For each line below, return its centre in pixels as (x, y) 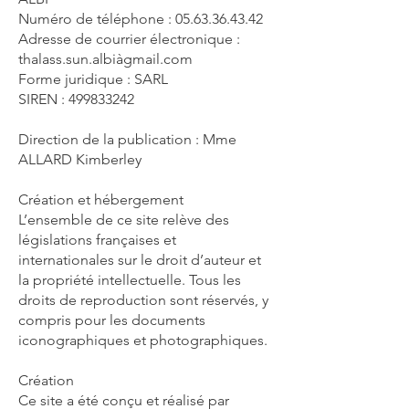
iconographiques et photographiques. (143, 340)
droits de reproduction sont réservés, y (143, 300)
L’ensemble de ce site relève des (124, 220)
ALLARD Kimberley (80, 159)
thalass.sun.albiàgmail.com (105, 59)
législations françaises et (97, 240)
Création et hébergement (101, 199)
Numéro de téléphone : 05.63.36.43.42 (141, 19)
